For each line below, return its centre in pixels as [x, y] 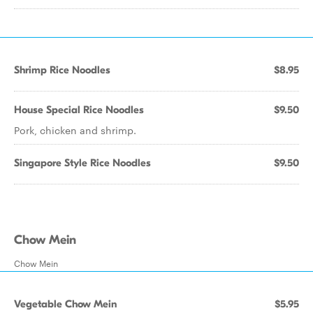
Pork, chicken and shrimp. [75, 130]
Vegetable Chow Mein [65, 304]
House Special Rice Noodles [79, 110]
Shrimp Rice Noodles [62, 70]
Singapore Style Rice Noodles [82, 163]
